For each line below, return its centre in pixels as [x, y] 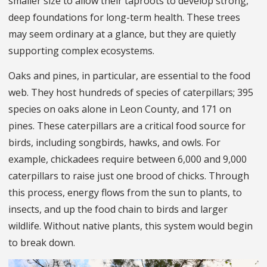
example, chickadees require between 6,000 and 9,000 [128, 159]
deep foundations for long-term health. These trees [124, 17]
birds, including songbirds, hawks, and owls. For [114, 142]
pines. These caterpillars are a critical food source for [127, 125]
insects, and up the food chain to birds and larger [118, 209]
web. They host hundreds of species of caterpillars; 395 [131, 92]
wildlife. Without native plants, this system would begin [131, 226]
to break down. [43, 242]
